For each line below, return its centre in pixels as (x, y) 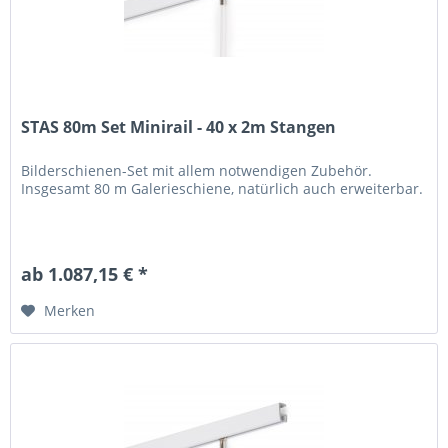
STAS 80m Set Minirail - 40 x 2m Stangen (179, 127)
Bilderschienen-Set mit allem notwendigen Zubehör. (197, 171)
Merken (70, 311)
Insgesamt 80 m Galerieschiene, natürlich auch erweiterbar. (222, 189)
